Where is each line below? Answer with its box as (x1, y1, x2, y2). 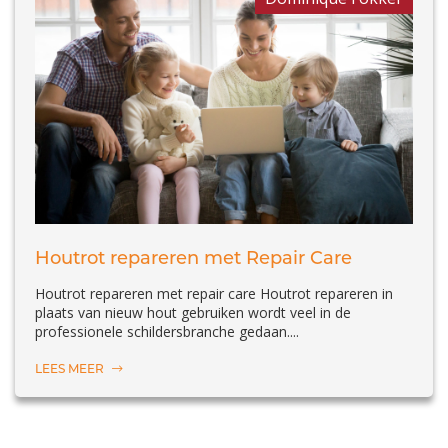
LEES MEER (35, 361, 107, 377)
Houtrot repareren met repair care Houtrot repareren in (35, 284, 393, 304)
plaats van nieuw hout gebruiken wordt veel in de (35, 303, 351, 323)
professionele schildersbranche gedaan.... (35, 322, 299, 342)
